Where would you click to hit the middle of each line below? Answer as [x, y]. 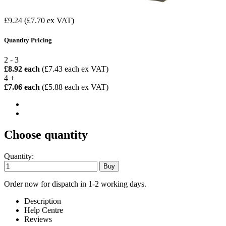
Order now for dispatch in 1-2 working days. [75, 184]
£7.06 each [23, 87]
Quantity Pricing [28, 40]
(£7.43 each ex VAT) [75, 69]
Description [43, 201]
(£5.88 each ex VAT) [75, 87]
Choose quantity [46, 135]
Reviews [38, 219]
